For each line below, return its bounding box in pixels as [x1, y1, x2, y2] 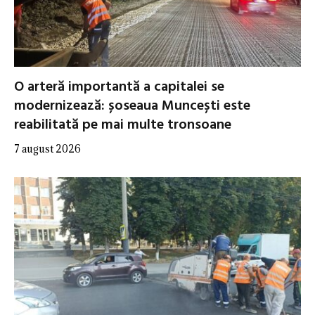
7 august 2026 [14, 142, 81, 156]
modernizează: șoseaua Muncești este [14, 95, 250, 118]
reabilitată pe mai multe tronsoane [14, 114, 231, 137]
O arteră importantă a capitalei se [14, 76, 224, 99]
